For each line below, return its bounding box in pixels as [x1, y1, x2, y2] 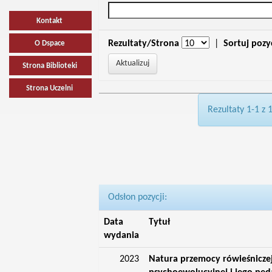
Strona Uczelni [26, 84, 73, 92]
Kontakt [36, 17, 63, 25]
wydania [103, 231, 139, 240]
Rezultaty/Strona [107, 39, 179, 49]
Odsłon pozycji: [107, 192, 167, 202]
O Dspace [34, 39, 65, 47]
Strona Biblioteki [22, 62, 77, 70]
